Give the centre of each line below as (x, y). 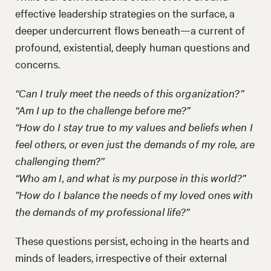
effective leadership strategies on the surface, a (125, 13)
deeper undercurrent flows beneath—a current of (130, 30)
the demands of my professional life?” (102, 211)
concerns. (39, 64)
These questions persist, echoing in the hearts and (132, 240)
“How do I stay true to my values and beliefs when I (134, 126)
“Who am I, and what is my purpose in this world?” (130, 177)
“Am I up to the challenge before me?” (103, 109)
